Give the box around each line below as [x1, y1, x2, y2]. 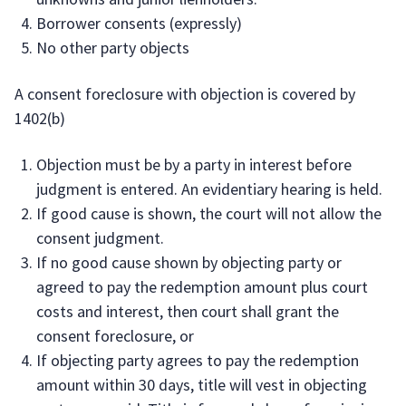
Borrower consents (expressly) [36, 13, 242, 34]
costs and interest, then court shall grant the [36, 301, 339, 322]
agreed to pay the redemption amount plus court [36, 276, 368, 297]
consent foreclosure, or [36, 325, 194, 346]
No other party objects [36, 37, 189, 58]
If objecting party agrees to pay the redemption [36, 350, 359, 371]
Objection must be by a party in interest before [36, 154, 352, 175]
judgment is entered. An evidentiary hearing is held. [36, 179, 382, 199]
